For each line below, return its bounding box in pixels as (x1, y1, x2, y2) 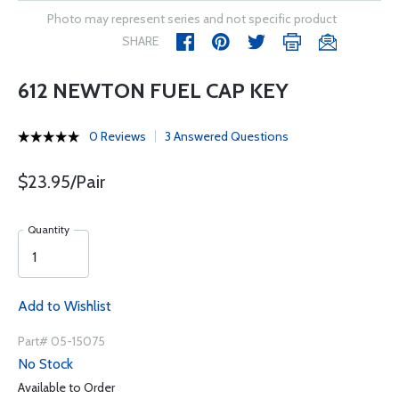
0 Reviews (89, 128, 146, 144)
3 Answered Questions (165, 128, 289, 144)
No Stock (18, 355, 73, 372)
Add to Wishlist (18, 297, 111, 314)
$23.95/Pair (18, 171, 105, 192)
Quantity (28, 223, 69, 236)
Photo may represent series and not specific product (47, 11, 337, 27)
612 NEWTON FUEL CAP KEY (18, 77, 289, 103)
